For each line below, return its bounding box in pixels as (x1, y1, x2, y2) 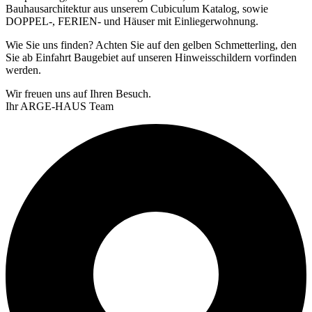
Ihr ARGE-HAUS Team (6, 100, 114, 112)
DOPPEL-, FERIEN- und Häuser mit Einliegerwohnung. (6, 15, 261, 27)
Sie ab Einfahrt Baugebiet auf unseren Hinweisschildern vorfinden (6, 51, 297, 63)
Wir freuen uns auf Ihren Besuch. (6, 87, 151, 100)
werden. (6, 63, 41, 76)
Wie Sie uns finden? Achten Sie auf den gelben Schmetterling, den (6, 38, 297, 51)
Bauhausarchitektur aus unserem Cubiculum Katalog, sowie (6, 2, 268, 15)
